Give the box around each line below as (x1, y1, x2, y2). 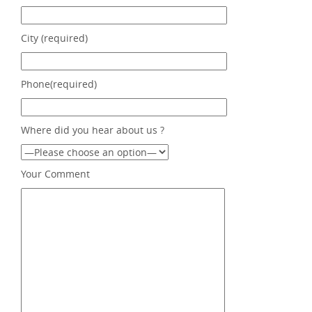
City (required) (21, 31, 88, 45)
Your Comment (21, 167, 90, 180)
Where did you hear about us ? (21, 123, 164, 136)
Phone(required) (21, 77, 97, 91)
